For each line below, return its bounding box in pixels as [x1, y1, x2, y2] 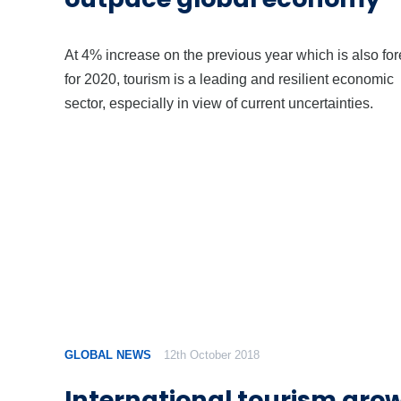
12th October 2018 [164, 348, 260, 363]
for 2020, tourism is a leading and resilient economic [64, 70, 394, 87]
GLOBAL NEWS [64, 348, 151, 363]
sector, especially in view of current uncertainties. [64, 94, 373, 111]
